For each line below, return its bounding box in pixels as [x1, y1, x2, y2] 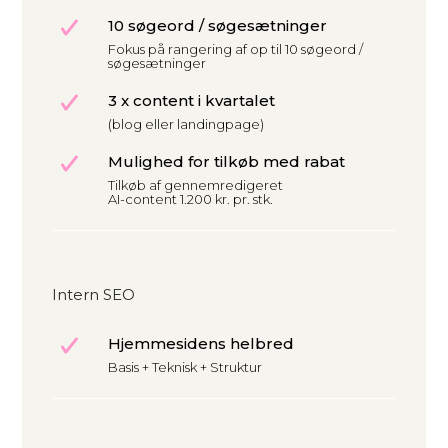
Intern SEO [52, 285, 136, 305]
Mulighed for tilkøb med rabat [108, 152, 345, 172]
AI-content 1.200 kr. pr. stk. [108, 191, 273, 208]
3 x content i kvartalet [108, 91, 275, 111]
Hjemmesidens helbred [108, 334, 294, 354]
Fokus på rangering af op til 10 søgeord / [108, 41, 363, 58]
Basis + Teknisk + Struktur [108, 359, 262, 376]
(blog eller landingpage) [108, 116, 264, 133]
